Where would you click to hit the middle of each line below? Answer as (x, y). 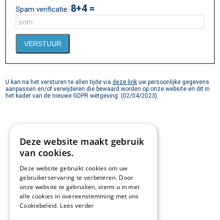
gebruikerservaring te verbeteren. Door (77, 178)
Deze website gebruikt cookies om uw (74, 168)
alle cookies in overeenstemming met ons (79, 196)
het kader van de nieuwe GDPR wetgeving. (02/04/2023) (82, 96)
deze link (125, 82)
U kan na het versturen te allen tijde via (59, 82)
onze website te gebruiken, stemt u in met (80, 187)
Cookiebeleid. (40, 206)
